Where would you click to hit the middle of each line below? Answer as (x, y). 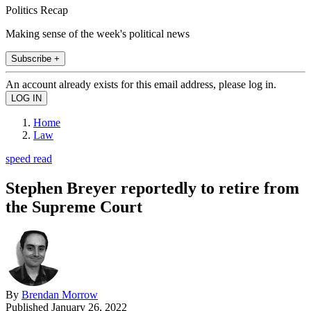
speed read (29, 158)
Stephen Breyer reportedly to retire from (152, 188)
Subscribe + (35, 58)
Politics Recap (37, 10)
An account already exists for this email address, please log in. (141, 84)
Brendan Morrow (60, 294)
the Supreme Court (74, 207)
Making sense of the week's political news (98, 33)
